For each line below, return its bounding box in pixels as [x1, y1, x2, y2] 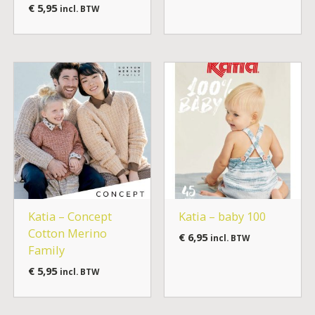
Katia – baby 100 [178, 208, 266, 225]
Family [27, 242, 65, 259]
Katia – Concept [27, 208, 112, 225]
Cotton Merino [27, 225, 107, 242]
